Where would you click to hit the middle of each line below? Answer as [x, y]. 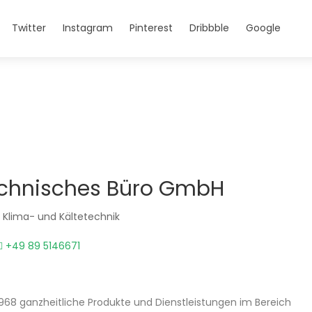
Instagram [88, 28]
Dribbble [209, 28]
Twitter [29, 28]
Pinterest [151, 28]
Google [263, 28]
